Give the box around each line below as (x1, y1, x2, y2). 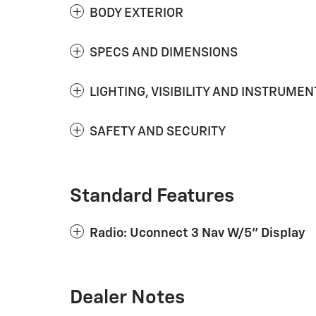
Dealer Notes (70, 288, 185, 308)
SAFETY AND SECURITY (90, 126, 226, 138)
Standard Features (70, 187, 234, 206)
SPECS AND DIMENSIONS (90, 47, 238, 59)
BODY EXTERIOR (90, 7, 183, 20)
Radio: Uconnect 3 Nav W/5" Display (90, 227, 305, 240)
